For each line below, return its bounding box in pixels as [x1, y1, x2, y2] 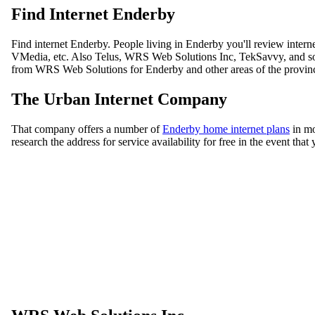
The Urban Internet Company [11, 89, 227, 108]
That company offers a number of [11, 122, 162, 135]
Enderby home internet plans [162, 122, 290, 135]
